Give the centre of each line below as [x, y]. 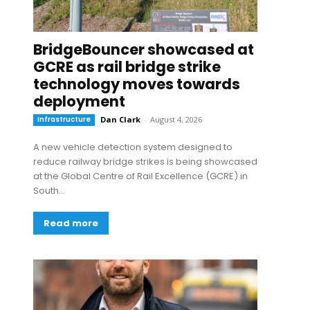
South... [49, 191]
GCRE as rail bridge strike [127, 67]
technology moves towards [137, 84]
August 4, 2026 [176, 119]
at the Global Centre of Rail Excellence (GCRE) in [140, 176]
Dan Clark [120, 119]
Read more [71, 223]
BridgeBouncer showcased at [144, 49]
